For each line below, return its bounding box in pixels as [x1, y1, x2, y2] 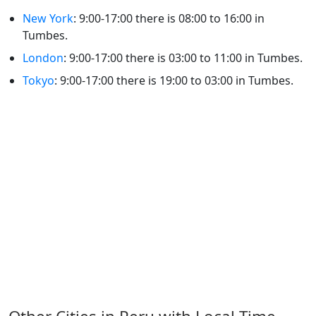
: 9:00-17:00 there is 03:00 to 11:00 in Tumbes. [63, 50, 303, 66]
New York [23, 11, 73, 26]
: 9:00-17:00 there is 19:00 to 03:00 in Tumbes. [54, 73, 293, 88]
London [23, 50, 63, 66]
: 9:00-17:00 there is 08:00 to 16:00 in [73, 11, 265, 26]
